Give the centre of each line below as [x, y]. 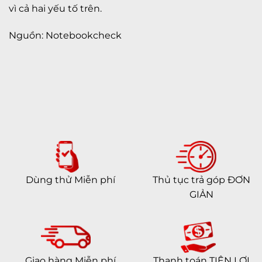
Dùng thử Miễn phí [70, 180]
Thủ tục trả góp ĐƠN [201, 180]
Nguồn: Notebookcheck [65, 35]
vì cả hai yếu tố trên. [55, 9]
